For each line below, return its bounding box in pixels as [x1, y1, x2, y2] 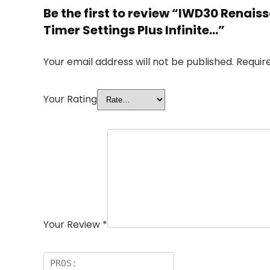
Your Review [43, 217, 102, 231]
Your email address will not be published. [43, 54, 234, 69]
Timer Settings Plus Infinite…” [43, 21, 225, 39]
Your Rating [43, 92, 97, 106]
